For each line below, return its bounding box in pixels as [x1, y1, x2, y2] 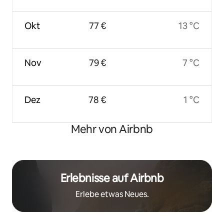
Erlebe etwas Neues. [75, 188, 149, 199]
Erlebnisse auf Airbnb [60, 170, 164, 185]
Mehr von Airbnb [71, 121, 153, 136]
